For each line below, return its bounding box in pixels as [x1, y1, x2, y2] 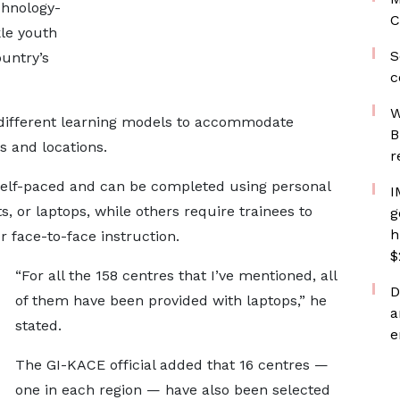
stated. [14, 317, 62, 334]
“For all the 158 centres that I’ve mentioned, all [14, 267, 337, 284]
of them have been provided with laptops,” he [14, 292, 327, 309]
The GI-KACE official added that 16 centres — [14, 356, 329, 373]
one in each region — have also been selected [14, 381, 330, 398]
